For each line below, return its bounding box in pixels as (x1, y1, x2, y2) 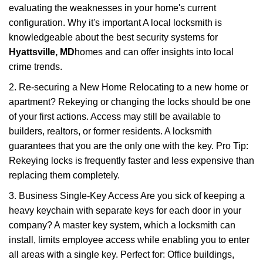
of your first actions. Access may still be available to (9, 112, 221, 122)
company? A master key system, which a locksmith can (9, 220, 235, 230)
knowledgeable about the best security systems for (9, 32, 218, 42)
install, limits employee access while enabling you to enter (9, 235, 249, 245)
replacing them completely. (9, 170, 120, 180)
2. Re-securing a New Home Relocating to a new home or (9, 82, 248, 92)
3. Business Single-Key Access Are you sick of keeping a (9, 191, 245, 201)
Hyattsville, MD (9, 47, 75, 57)
